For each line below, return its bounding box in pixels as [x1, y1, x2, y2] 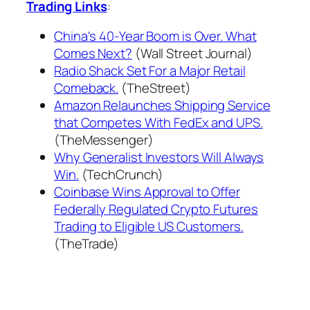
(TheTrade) [54, 235, 120, 253]
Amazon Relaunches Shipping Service [54, 96, 271, 115]
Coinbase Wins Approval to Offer [54, 183, 240, 201]
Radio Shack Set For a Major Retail [54, 62, 246, 80]
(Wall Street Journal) [131, 44, 253, 63]
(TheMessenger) [54, 131, 154, 149]
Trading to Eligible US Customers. [54, 217, 244, 236]
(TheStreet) [118, 79, 191, 98]
